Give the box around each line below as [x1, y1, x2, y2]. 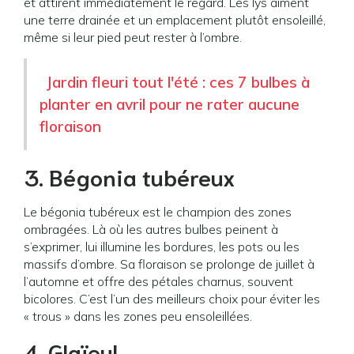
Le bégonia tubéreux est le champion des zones [24, 204, 292, 220]
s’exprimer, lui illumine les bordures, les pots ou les [24, 239, 299, 254]
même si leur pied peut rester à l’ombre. [24, 29, 242, 45]
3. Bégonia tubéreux [24, 161, 235, 191]
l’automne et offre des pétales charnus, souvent [24, 273, 293, 289]
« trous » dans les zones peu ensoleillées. [24, 308, 252, 324]
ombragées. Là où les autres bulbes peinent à [24, 221, 278, 237]
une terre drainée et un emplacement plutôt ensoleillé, [24, 12, 326, 28]
